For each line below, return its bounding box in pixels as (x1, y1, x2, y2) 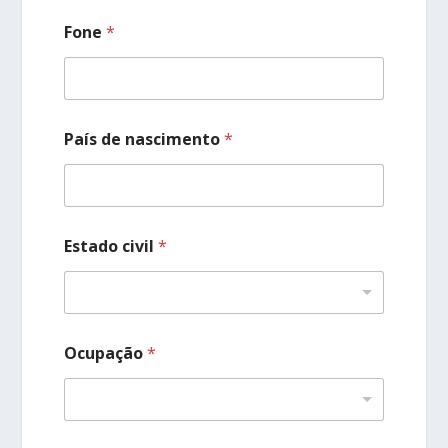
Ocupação (64, 342, 148, 365)
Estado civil (64, 235, 159, 258)
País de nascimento (64, 128, 225, 151)
